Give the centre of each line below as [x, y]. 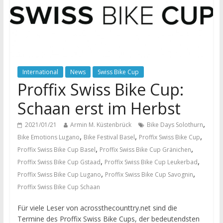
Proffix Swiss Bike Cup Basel [56, 150]
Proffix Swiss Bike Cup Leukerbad [151, 162]
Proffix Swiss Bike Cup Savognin [149, 175]
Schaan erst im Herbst [99, 109]
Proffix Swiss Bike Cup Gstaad [59, 162]
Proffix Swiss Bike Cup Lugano [59, 175]
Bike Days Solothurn [175, 125]
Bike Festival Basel [109, 137]
